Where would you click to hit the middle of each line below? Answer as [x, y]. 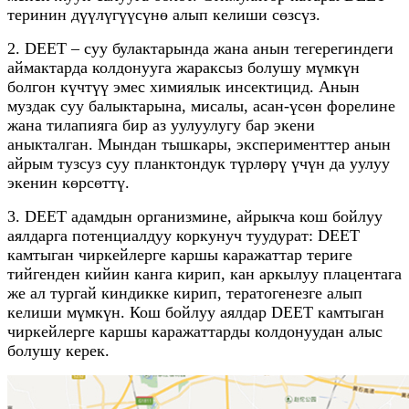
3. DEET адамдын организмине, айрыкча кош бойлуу [195, 216]
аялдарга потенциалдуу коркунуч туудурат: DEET [184, 235]
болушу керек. [58, 350]
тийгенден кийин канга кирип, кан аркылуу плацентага [204, 273]
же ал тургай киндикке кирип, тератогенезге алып [185, 293]
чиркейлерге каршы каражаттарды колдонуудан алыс [195, 331]
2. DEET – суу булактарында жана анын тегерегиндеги [200, 48]
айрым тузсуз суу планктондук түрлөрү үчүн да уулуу [199, 163]
